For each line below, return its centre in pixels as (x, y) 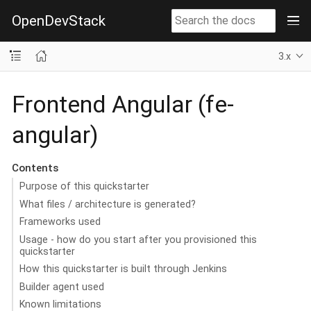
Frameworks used (60, 221)
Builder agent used (61, 286)
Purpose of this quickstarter (84, 186)
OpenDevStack (59, 20)
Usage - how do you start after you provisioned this (138, 239)
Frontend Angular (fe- (123, 104)
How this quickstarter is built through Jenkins (123, 269)
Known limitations (60, 304)
